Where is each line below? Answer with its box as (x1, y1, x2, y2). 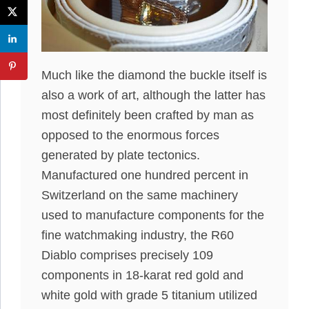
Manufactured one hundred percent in (41, 168, 248, 182)
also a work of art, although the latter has (41, 88, 266, 102)
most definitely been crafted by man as (41, 108, 254, 122)
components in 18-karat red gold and (41, 268, 243, 282)
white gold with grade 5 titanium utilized (41, 288, 257, 302)
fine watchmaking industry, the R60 (41, 228, 234, 242)
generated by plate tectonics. (41, 148, 200, 162)
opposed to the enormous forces (41, 128, 219, 142)
